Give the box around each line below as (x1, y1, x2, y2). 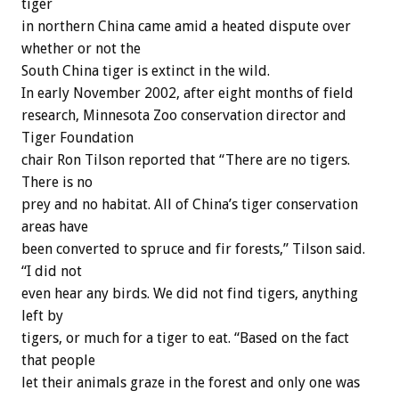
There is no (21, 174, 93, 191)
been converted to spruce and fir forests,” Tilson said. (21, 240, 365, 258)
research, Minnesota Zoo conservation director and (21, 107, 346, 125)
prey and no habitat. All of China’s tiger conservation (21, 196, 358, 214)
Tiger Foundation (21, 129, 134, 147)
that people (21, 352, 95, 370)
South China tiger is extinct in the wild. (21, 62, 270, 80)
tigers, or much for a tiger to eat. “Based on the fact (21, 330, 349, 347)
